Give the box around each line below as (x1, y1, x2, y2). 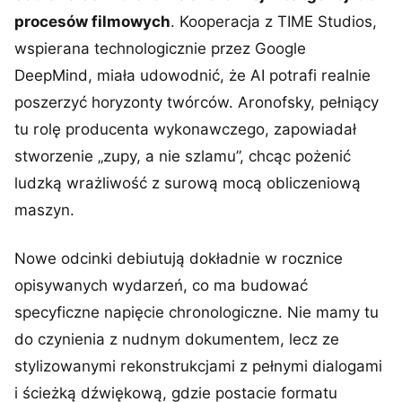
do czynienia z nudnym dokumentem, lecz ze (14, 330, 339, 348)
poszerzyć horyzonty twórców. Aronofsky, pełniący (14, 93, 379, 111)
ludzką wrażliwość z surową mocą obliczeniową (14, 174, 361, 192)
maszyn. (14, 201, 74, 219)
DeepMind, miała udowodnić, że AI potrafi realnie (14, 66, 371, 84)
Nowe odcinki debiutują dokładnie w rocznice (14, 249, 343, 267)
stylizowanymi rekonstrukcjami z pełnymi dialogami (14, 357, 382, 375)
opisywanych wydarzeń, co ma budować (14, 276, 308, 294)
